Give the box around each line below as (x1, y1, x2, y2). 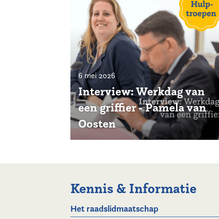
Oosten (78, 116, 116, 131)
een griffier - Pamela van (78, 100, 206, 115)
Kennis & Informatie (70, 179, 197, 197)
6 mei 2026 (78, 70, 115, 80)
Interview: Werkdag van (78, 84, 205, 99)
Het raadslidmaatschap (70, 202, 158, 214)
